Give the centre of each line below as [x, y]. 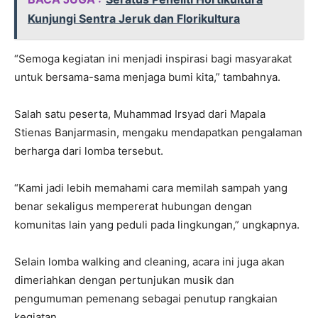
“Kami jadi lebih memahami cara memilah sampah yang [151, 188]
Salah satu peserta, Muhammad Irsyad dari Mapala [140, 114]
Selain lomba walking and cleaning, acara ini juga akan [149, 262]
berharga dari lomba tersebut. [89, 151]
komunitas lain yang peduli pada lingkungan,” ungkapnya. [157, 225]
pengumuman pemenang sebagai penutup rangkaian [146, 299]
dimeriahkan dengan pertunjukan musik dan [124, 280]
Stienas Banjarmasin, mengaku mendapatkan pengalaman [158, 133]
